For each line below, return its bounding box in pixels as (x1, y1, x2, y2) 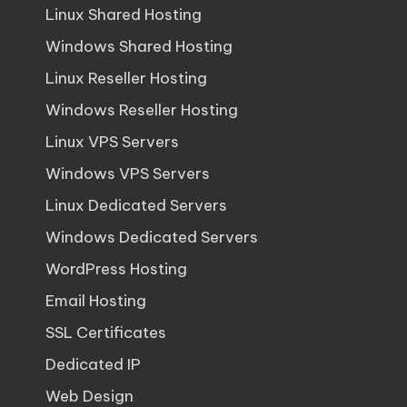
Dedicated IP (45, 354, 141, 374)
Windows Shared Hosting (45, 36, 233, 56)
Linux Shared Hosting (45, 5, 202, 25)
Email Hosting (45, 291, 146, 311)
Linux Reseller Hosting (45, 68, 207, 88)
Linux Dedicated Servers (45, 195, 227, 215)
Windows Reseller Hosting (45, 100, 238, 120)
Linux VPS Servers (45, 132, 179, 152)
